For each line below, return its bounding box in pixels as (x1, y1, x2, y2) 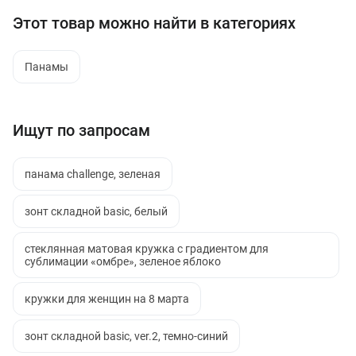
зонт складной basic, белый (25, 205, 168, 218)
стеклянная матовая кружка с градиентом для (25, 242, 269, 255)
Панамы (25, 60, 68, 73)
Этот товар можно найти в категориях (13, 14, 296, 33)
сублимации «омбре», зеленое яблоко (25, 255, 221, 268)
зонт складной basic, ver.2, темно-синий (25, 330, 228, 342)
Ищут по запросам (13, 121, 150, 140)
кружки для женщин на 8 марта (25, 292, 189, 305)
